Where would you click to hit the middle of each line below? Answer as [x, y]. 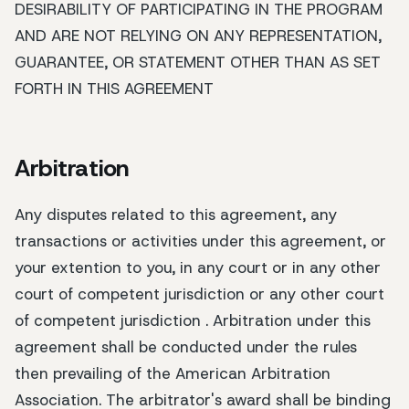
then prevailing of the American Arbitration [173, 373]
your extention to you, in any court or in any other [198, 267]
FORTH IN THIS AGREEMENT [114, 89]
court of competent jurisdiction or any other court [199, 294]
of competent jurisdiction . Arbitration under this [193, 320]
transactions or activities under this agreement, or [200, 241]
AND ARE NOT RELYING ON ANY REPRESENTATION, [198, 36]
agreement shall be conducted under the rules [186, 346]
